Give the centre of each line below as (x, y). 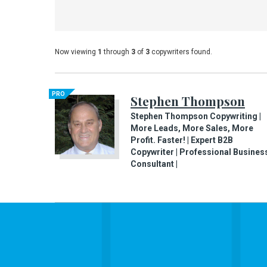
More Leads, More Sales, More (192, 128)
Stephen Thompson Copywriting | (196, 116)
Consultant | (154, 164)
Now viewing (76, 52)
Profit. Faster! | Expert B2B (182, 140)
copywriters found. (181, 52)
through (117, 52)
